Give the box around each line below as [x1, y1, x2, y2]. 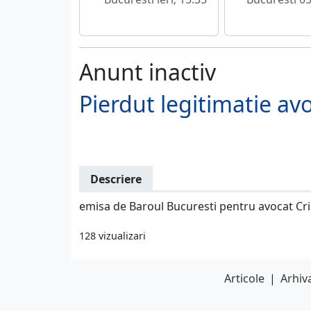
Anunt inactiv [79, 57, 216, 87]
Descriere [90, 171, 142, 187]
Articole [224, 271, 264, 287]
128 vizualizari [79, 228, 146, 242]
